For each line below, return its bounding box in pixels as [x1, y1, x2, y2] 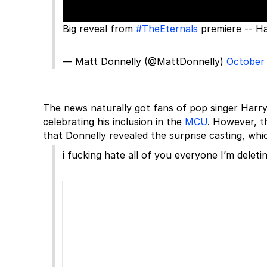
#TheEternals [136, 23, 198, 35]
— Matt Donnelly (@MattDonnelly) [63, 55, 226, 67]
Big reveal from [63, 23, 136, 35]
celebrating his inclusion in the [43, 116, 185, 128]
